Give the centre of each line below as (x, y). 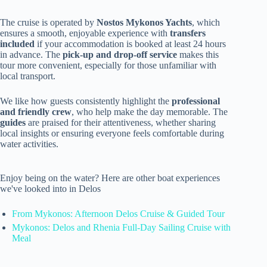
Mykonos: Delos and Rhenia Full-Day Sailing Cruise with (121, 227)
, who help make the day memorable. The (150, 111)
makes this (198, 54)
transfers (188, 33)
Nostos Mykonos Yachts (144, 22)
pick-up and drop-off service (120, 54)
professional (196, 101)
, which (206, 22)
